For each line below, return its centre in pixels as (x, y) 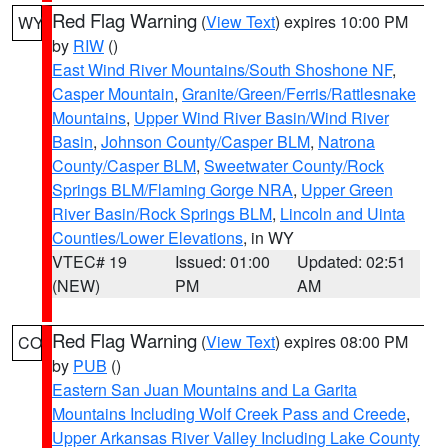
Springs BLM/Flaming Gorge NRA (172, 189)
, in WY (268, 237)
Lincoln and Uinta (342, 213)
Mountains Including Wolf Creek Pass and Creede (229, 413)
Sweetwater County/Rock (294, 165)
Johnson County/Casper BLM (205, 141)
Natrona (346, 141)
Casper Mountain (113, 93)
